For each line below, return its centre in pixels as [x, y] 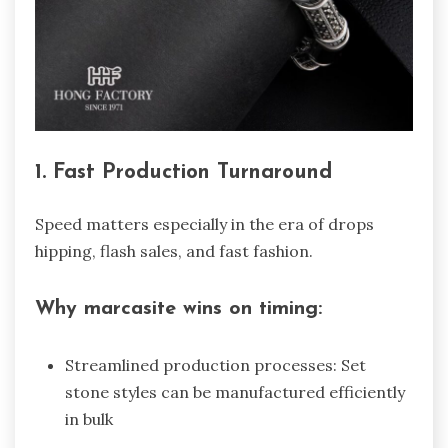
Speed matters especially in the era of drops [204, 223]
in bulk [89, 419]
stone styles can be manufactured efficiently [235, 392]
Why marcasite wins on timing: [178, 308]
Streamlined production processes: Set [215, 365]
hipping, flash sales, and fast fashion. [174, 250]
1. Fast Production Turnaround [183, 173]
